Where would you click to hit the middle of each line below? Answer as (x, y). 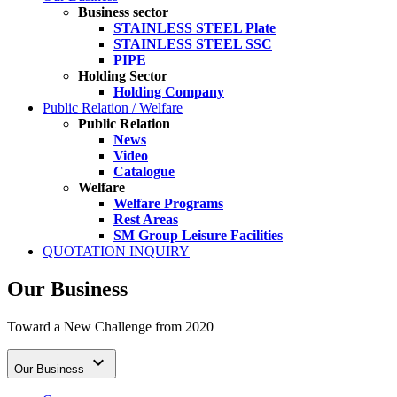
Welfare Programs (168, 204)
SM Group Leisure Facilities (198, 236)
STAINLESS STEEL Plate (195, 28)
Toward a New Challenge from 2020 (110, 327)
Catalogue (144, 172)
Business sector (123, 12)
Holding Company (169, 92)
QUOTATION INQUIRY (116, 252)
